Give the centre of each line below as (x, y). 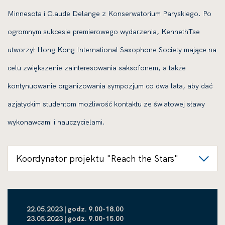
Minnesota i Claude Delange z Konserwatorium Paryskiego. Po (109, 14)
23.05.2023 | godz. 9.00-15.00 (75, 218)
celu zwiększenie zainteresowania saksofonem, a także (97, 68)
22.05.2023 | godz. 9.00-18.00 (75, 209)
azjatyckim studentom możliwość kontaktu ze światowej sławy (106, 104)
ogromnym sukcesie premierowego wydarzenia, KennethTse (104, 32)
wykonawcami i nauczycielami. (56, 122)
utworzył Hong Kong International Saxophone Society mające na (112, 50)
